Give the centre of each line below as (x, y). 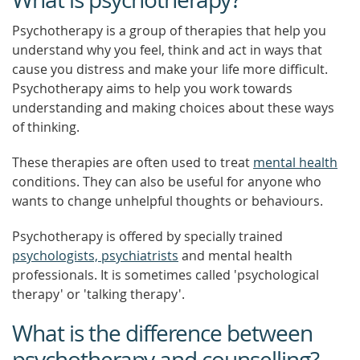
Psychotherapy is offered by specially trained (147, 236)
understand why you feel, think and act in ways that (167, 50)
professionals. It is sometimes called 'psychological (166, 275)
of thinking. (46, 127)
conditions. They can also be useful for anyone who (167, 182)
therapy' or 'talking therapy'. (98, 294)
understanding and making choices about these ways (173, 108)
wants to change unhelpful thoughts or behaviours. (168, 201)
